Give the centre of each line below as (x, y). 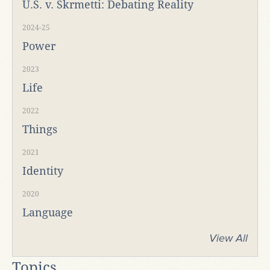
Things (40, 129)
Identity (43, 171)
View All (228, 238)
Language (48, 212)
